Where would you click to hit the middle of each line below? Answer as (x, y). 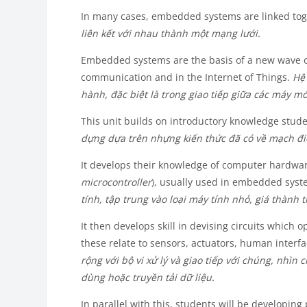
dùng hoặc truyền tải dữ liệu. (148, 278)
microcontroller (116, 182)
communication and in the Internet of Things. (187, 77)
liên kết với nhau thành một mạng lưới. (171, 34)
